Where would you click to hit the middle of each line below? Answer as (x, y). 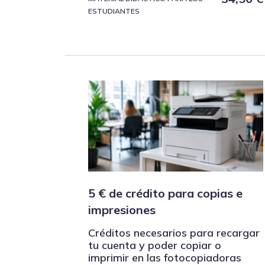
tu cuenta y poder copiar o (155, 245)
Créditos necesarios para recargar (174, 233)
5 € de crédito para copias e (165, 193)
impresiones (122, 210)
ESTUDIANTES (114, 11)
